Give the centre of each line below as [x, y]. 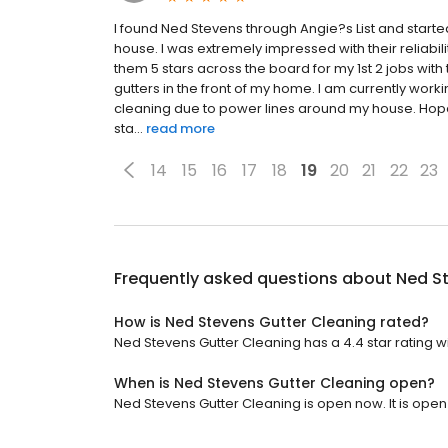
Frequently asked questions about [255, 279]
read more [180, 129]
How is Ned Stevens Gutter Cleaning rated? [271, 322]
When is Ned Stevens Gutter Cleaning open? [274, 383]
